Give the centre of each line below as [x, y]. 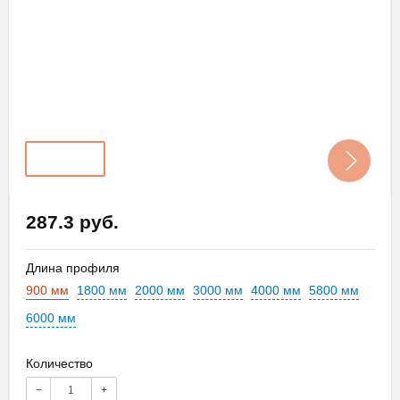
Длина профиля [73, 267]
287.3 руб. [72, 221]
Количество [59, 363]
